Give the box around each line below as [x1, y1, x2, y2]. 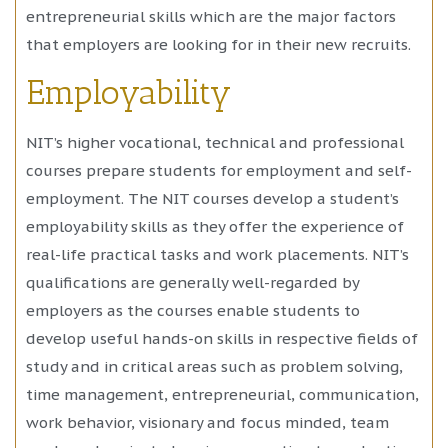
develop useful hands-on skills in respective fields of [26, 329, 418, 349]
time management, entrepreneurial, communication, [26, 385, 419, 405]
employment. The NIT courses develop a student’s [26, 189, 399, 209]
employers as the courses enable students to [26, 301, 360, 321]
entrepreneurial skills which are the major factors [26, 6, 396, 26]
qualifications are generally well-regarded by [26, 273, 359, 293]
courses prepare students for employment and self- [26, 161, 412, 181]
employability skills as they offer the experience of [26, 217, 404, 237]
